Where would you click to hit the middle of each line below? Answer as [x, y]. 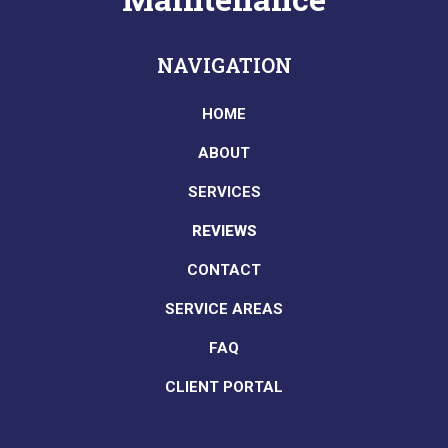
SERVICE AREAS [224, 308]
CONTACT [224, 269]
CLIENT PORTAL [224, 386]
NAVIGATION [224, 64]
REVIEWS [224, 230]
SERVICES [224, 191]
